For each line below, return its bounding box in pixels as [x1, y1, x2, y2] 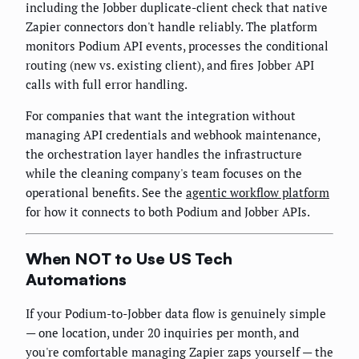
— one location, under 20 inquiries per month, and [26, 324, 299, 341]
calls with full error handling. [26, 76, 188, 93]
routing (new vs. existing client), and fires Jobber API [26, 57, 314, 74]
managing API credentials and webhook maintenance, [26, 127, 320, 143]
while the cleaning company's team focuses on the [26, 165, 302, 182]
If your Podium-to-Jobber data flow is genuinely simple [26, 305, 326, 321]
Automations [26, 268, 127, 289]
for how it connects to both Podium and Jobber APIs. [26, 204, 310, 220]
